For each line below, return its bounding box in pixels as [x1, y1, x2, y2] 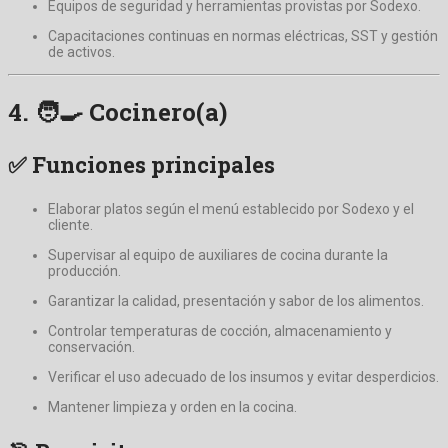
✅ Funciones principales [8, 149, 275, 179]
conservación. [48, 338, 135, 355]
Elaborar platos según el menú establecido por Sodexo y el [48, 200, 414, 217]
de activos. [48, 43, 115, 60]
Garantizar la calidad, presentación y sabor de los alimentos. [48, 292, 424, 309]
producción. [48, 262, 121, 279]
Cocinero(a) [89, 95, 227, 128]
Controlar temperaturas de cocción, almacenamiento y [48, 322, 392, 339]
